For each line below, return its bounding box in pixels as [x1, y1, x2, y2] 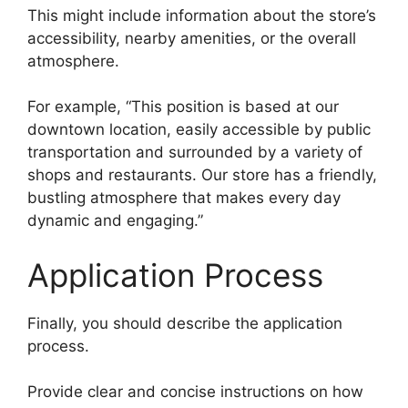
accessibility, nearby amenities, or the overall [27, 28, 356, 47]
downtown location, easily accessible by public [27, 120, 371, 139]
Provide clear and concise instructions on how [27, 382, 363, 402]
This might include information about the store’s [27, 5, 376, 25]
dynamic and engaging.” [27, 211, 203, 230]
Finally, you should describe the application [27, 313, 342, 332]
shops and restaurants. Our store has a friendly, [27, 166, 377, 185]
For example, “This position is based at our [27, 97, 339, 117]
